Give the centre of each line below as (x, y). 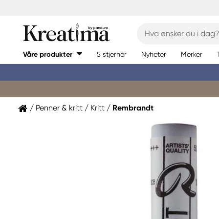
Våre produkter (48, 54)
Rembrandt (133, 108)
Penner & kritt (59, 108)
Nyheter (154, 54)
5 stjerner (112, 54)
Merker (192, 54)
